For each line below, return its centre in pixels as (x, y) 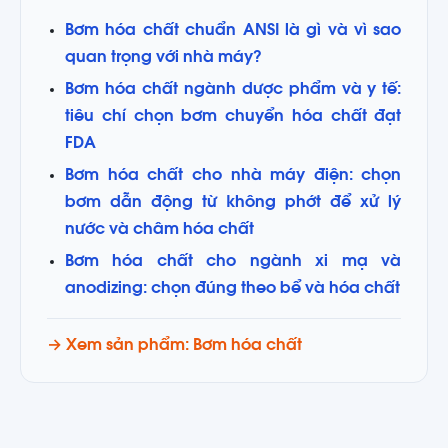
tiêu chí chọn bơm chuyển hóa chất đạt (233, 116)
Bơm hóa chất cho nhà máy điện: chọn (233, 175)
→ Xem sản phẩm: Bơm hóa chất (174, 345)
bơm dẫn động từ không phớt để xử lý (233, 202)
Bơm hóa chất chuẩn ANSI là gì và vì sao (233, 31)
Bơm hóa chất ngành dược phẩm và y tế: (233, 89)
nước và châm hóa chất (159, 229)
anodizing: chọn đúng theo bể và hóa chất (232, 288)
